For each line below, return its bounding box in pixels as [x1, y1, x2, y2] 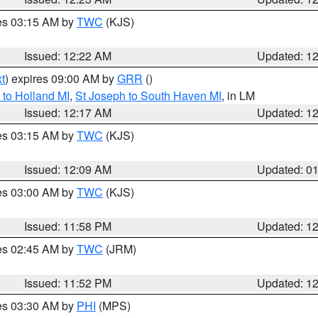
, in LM [221, 87, 255, 104]
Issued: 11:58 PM [24, 218, 112, 234]
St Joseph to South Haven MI [75, 87, 221, 104]
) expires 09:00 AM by [5, 70, 117, 87]
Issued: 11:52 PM [24, 275, 112, 291]
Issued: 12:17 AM [24, 104, 112, 121]
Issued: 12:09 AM [24, 161, 112, 177]
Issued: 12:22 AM [24, 48, 112, 64]
